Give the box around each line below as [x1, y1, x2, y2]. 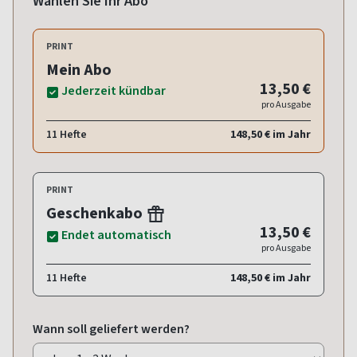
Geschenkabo [46, 202, 146, 225]
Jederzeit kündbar [61, 82, 166, 100]
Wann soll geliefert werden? [33, 320, 190, 338]
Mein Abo [46, 59, 112, 81]
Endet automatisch [61, 226, 171, 244]
